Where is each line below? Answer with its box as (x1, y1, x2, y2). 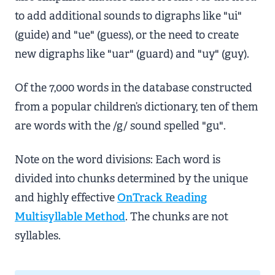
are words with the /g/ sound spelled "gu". (15, 118, 226, 133)
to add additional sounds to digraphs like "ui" (15, 9, 242, 23)
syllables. (15, 228, 61, 243)
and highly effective (15, 190, 117, 205)
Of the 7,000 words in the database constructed (15, 80, 252, 95)
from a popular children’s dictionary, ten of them (15, 99, 258, 114)
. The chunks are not (125, 209, 228, 224)
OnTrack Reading (117, 190, 207, 205)
